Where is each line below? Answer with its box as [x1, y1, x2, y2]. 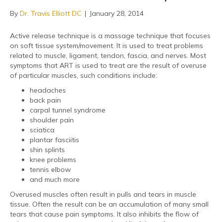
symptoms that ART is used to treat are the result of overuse [10, 60, 207, 70]
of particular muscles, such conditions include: [10, 70, 157, 80]
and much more [30, 174, 80, 184]
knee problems [30, 155, 76, 164]
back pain [30, 95, 61, 105]
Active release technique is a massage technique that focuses [10, 31, 211, 40]
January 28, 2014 [90, 8, 144, 18]
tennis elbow [30, 165, 71, 174]
